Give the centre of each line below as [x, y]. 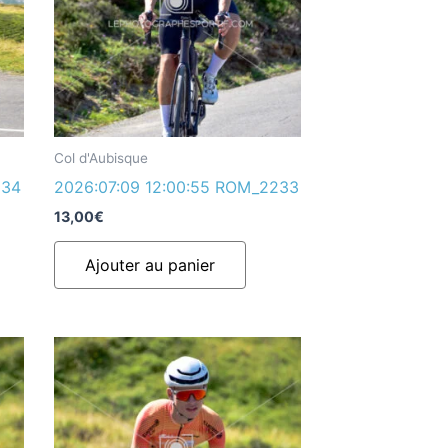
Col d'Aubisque [100, 157]
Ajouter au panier [149, 264]
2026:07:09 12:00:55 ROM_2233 [176, 186]
